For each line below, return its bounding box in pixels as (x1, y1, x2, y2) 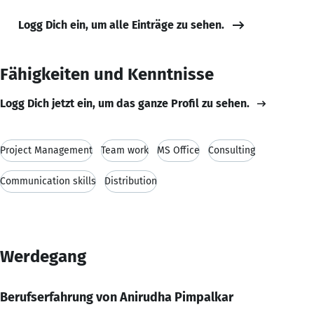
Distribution (104, 175, 157, 187)
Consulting (208, 144, 255, 156)
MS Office (157, 144, 200, 156)
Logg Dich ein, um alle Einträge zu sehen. (18, 18, 224, 32)
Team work (101, 144, 149, 156)
